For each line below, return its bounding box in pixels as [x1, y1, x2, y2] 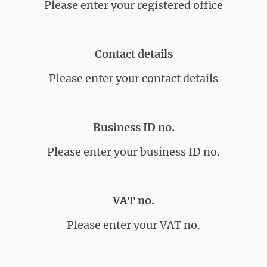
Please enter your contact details [49, 71, 218, 85]
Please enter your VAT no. [67, 218, 200, 232]
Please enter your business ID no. [47, 144, 220, 159]
